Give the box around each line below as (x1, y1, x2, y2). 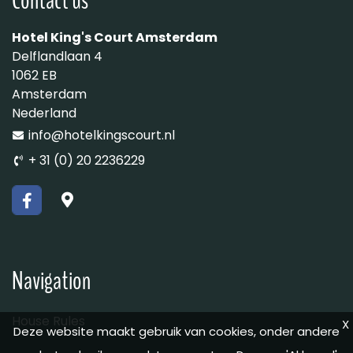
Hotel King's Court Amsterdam (12, 28, 217, 46)
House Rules (12, 311, 85, 330)
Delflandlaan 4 (12, 46, 102, 65)
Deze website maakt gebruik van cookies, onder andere (13, 323, 340, 340)
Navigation (12, 263, 91, 298)
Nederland (12, 103, 76, 122)
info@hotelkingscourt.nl (28, 125, 175, 144)
